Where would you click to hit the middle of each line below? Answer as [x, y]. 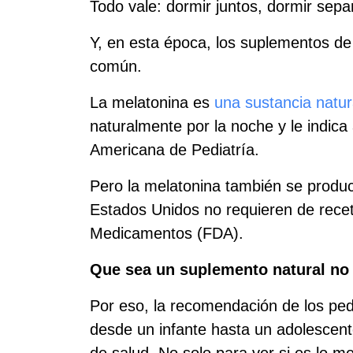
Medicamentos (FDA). [167, 233]
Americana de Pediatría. [175, 150]
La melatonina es [152, 102]
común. [116, 66]
